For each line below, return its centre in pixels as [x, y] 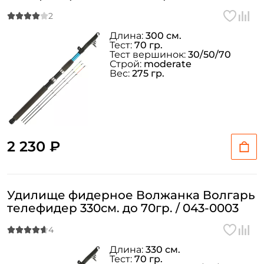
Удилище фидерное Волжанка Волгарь [131, 195]
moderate [168, 64]
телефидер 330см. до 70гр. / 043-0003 [123, 208]
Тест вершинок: [149, 55]
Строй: [127, 64]
